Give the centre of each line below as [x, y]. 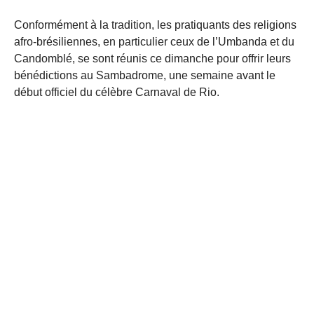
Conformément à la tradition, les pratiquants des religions [155, 25]
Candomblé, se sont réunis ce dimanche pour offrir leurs [152, 58]
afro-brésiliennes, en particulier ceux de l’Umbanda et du [154, 41]
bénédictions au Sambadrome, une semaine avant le [145, 75]
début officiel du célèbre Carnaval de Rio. [117, 92]
